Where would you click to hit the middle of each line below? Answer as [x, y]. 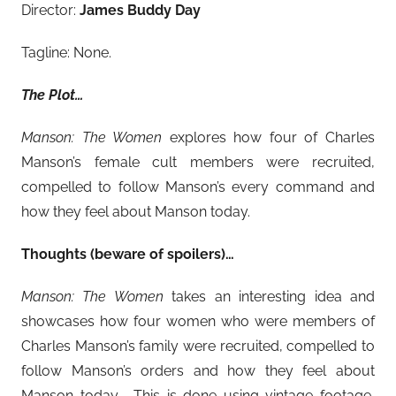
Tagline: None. [66, 53]
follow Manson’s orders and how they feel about [198, 371]
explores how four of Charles [269, 138]
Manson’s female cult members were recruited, [198, 163]
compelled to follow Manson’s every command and [198, 187]
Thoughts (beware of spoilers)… [128, 255]
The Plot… [52, 95]
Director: [50, 11]
